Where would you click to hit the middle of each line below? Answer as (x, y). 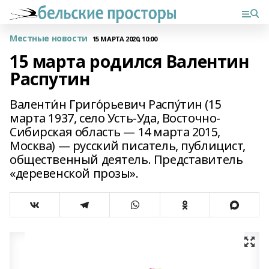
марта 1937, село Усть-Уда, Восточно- (115, 118)
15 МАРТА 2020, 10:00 (125, 38)
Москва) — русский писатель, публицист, (128, 146)
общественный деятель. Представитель (126, 159)
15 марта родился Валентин (129, 61)
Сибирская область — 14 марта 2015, (115, 132)
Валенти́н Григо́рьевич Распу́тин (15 (116, 104)
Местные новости (49, 38)
